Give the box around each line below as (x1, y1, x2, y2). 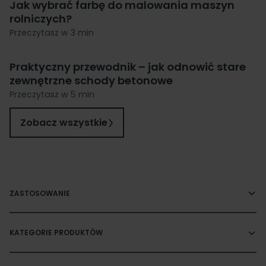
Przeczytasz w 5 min (9, 88, 94, 101)
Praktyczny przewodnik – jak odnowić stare (9, 59, 246, 75)
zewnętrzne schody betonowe (9, 73, 173, 88)
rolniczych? (9, 11, 72, 27)
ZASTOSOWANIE (9, 188, 70, 198)
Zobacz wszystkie (20, 115, 107, 129)
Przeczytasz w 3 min (9, 27, 94, 39)
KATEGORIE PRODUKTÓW (9, 227, 103, 238)
